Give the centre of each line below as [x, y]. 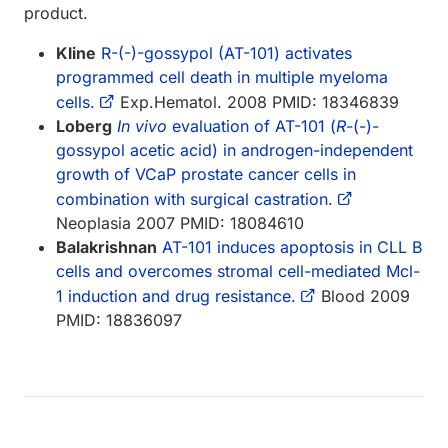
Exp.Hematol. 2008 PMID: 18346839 [257, 101]
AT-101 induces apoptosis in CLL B [292, 246]
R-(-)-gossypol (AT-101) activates [226, 52]
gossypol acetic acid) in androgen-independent [234, 149]
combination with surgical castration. [194, 198]
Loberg [84, 125]
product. [56, 12]
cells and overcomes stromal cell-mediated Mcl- [238, 270]
